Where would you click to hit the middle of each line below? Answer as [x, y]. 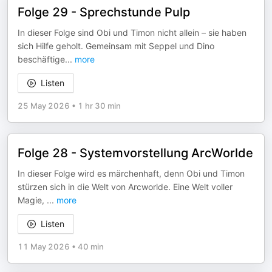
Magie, [32, 200]
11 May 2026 [44, 246]
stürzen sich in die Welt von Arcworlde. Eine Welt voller [125, 187]
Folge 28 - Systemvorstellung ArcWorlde [135, 153]
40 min [91, 246]
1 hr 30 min [99, 106]
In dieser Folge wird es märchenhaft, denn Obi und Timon [131, 173]
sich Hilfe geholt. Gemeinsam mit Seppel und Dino [116, 46]
